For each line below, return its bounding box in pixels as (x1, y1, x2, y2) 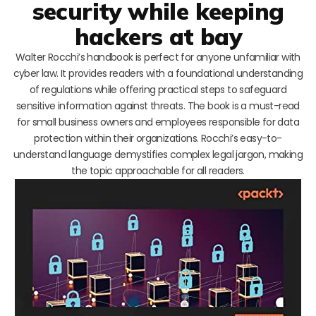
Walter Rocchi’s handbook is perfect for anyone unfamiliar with (16, 49, 300, 64)
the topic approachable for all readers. (71, 163, 245, 178)
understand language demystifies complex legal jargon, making (13, 147, 303, 162)
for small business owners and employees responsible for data (17, 114, 299, 129)
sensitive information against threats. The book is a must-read (16, 98, 300, 113)
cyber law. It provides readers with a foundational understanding (13, 66, 303, 80)
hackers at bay (74, 21, 242, 51)
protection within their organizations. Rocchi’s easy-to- (34, 130, 282, 145)
